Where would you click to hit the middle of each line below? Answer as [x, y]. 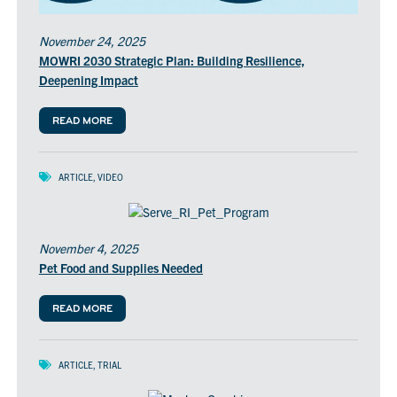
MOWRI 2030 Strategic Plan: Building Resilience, [171, 60]
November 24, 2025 [92, 40]
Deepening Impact [88, 79]
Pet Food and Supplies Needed [121, 267]
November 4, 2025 [88, 248]
